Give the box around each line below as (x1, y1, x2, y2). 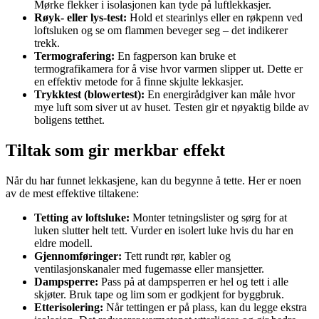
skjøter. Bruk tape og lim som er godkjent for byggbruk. (34, 288, 284, 300)
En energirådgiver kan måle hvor (145, 88, 295, 101)
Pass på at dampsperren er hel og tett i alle (98, 275, 288, 288)
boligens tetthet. (34, 114, 105, 127)
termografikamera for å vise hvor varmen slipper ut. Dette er (34, 63, 303, 75)
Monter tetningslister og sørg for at (130, 211, 287, 224)
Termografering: (34, 50, 115, 63)
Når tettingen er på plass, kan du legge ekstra (103, 300, 307, 313)
